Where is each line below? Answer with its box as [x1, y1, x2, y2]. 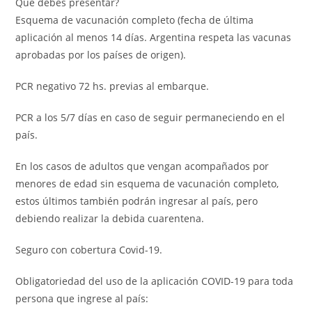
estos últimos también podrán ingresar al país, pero [15, 194, 258, 208]
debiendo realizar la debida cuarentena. [15, 212, 205, 226]
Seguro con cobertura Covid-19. [15, 243, 163, 257]
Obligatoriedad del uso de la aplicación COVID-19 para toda [15, 274, 294, 288]
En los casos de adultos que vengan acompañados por [15, 159, 270, 173]
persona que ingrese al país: [15, 292, 149, 306]
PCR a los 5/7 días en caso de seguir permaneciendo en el [15, 111, 286, 125]
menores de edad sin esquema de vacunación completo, [15, 177, 279, 191]
